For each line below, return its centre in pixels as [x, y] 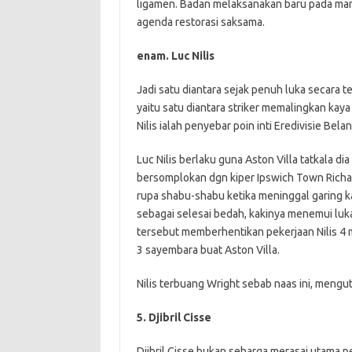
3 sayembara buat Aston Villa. [208, 250]
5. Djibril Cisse [174, 317]
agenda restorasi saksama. [200, 22]
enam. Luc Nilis [175, 56]
